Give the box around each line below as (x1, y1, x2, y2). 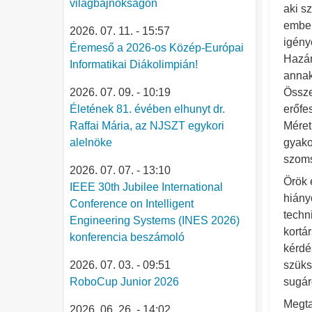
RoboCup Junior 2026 (70, 276, 179, 288)
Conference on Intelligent (70, 198, 194, 210)
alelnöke (70, 136, 112, 148)
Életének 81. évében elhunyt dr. (70, 103, 225, 115)
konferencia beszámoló (70, 231, 185, 243)
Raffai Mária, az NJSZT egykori (70, 120, 224, 132)
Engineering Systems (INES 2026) (70, 214, 240, 226)
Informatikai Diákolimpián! (70, 58, 198, 70)
